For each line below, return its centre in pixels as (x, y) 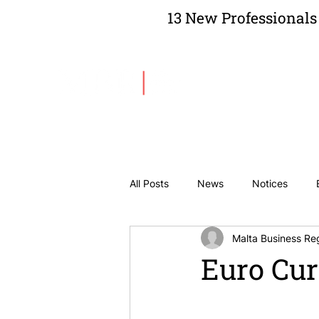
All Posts (149, 183)
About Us (250, 88)
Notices (270, 183)
